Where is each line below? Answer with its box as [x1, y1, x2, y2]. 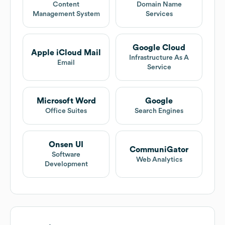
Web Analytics [136, 156, 182, 163]
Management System [32, 11, 100, 18]
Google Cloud [133, 44, 185, 52]
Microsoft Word [36, 97, 96, 105]
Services [145, 11, 173, 18]
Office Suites [45, 107, 87, 115]
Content [53, 1, 79, 9]
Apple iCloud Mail [31, 48, 101, 57]
